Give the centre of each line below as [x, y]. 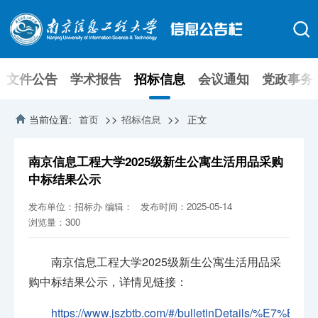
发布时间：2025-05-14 [187, 207]
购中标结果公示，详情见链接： [108, 282]
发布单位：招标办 [66, 207]
